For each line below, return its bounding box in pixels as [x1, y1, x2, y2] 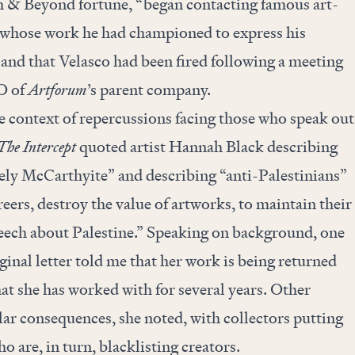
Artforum [27, 79, 87, 100]
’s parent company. [86, 79, 211, 100]
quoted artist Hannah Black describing [75, 136, 338, 157]
